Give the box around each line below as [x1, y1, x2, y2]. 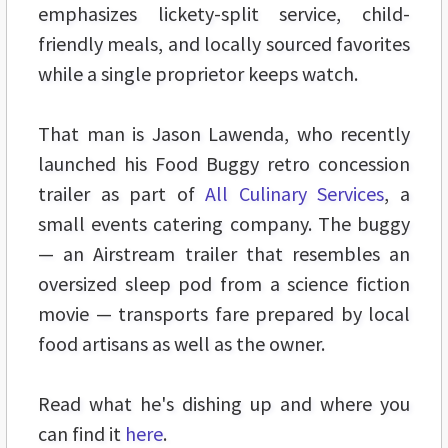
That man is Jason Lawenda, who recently [38, 121, 410, 147]
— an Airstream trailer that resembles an [38, 241, 410, 267]
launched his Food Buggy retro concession [38, 151, 410, 177]
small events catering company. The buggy [38, 211, 410, 237]
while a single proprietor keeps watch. [38, 61, 358, 87]
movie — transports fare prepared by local [38, 301, 410, 327]
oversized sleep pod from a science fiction [38, 271, 410, 297]
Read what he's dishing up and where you [38, 391, 410, 417]
